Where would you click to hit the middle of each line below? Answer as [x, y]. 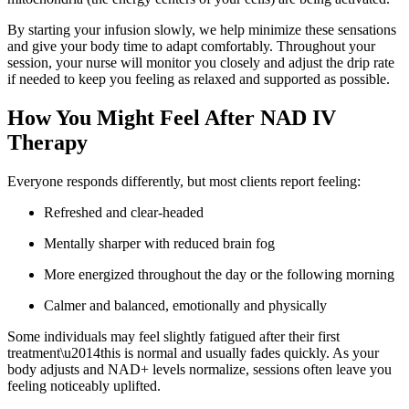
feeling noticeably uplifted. [84, 386]
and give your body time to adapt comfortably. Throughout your [191, 47]
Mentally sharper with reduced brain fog [159, 244]
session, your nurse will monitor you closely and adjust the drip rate [201, 63]
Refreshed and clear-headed [124, 213]
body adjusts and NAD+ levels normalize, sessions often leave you [199, 370]
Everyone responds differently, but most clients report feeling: [184, 182]
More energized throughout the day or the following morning [219, 275]
